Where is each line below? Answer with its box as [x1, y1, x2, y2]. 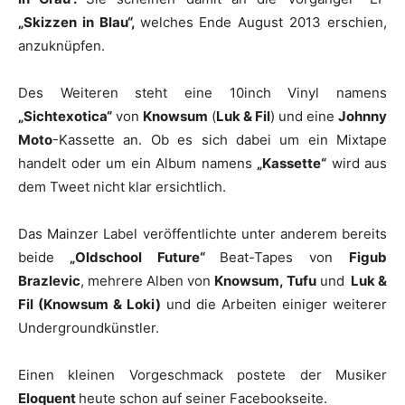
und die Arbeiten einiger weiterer [161, 296, 387, 313]
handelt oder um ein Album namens [18, 155, 257, 172]
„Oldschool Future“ [54, 249, 221, 266]
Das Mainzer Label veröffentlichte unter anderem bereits [18, 225, 387, 242]
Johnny [338, 108, 387, 125]
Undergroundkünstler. [18, 319, 159, 336]
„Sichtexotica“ [18, 108, 112, 125]
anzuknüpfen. [18, 37, 105, 54]
